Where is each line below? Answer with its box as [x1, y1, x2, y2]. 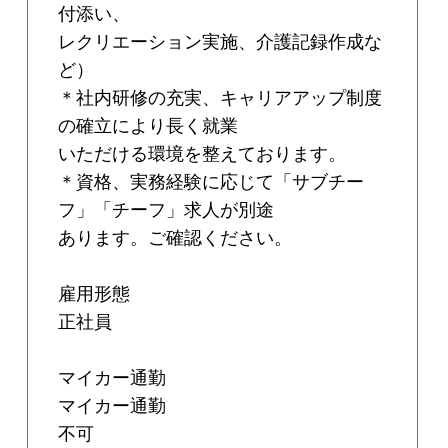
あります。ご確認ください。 [58, 228, 293, 249]
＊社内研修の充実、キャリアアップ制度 [58, 88, 383, 109]
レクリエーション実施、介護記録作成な [58, 32, 383, 53]
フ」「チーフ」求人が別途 [58, 200, 275, 221]
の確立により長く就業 [58, 116, 239, 137]
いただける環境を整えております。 [58, 144, 347, 165]
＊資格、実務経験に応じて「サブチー [58, 172, 365, 193]
